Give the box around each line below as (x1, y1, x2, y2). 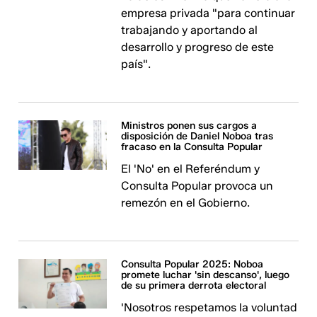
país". (121, 57, 151, 71)
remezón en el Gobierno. (121, 196, 250, 209)
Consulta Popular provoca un (121, 179, 274, 192)
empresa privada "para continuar (121, 6, 296, 20)
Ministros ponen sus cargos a (121, 120, 258, 132)
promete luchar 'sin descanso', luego (121, 269, 290, 281)
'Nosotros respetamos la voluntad (121, 301, 298, 314)
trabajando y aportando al (121, 23, 258, 37)
